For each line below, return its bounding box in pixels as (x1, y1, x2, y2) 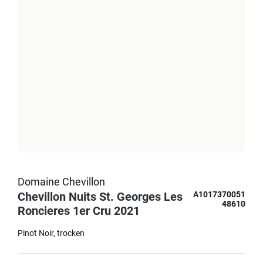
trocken (57, 228, 85, 238)
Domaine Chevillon (18, 176, 105, 188)
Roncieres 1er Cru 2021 (18, 204, 140, 218)
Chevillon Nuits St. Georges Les (18, 190, 183, 204)
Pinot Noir (18, 228, 53, 238)
